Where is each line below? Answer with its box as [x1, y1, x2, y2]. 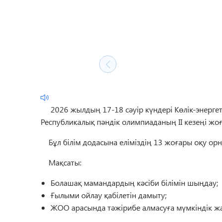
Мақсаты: [41, 157, 81, 167]
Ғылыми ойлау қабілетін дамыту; [51, 190, 166, 200]
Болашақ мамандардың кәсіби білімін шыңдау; [51, 177, 218, 188]
